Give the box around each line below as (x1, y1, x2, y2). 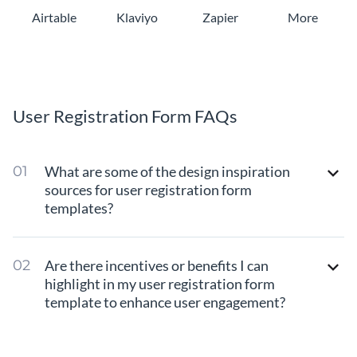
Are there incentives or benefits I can (45, 256, 269, 274)
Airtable (32, 9, 76, 25)
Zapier (202, 9, 238, 25)
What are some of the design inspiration (45, 162, 290, 180)
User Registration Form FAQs (13, 104, 237, 127)
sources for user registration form (45, 180, 252, 198)
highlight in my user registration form (45, 274, 275, 292)
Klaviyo (116, 9, 158, 25)
